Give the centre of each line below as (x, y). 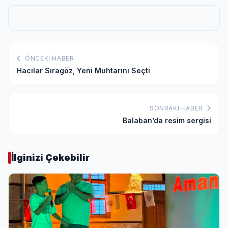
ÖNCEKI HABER (49, 58)
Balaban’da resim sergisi (167, 120)
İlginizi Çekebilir (50, 157)
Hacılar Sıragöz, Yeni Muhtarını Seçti (83, 70)
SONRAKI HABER (177, 108)
